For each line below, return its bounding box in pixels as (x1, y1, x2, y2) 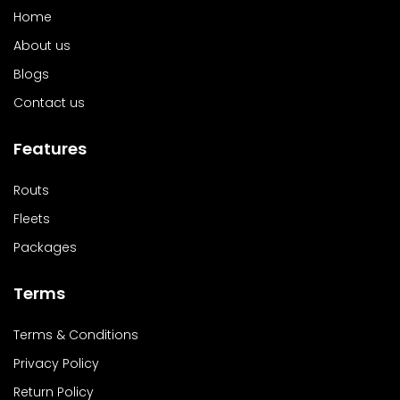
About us (13, 37, 71, 54)
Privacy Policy (13, 354, 99, 372)
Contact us (13, 94, 85, 112)
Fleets (13, 210, 50, 228)
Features (13, 137, 87, 160)
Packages (13, 238, 77, 256)
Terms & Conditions (13, 326, 138, 344)
